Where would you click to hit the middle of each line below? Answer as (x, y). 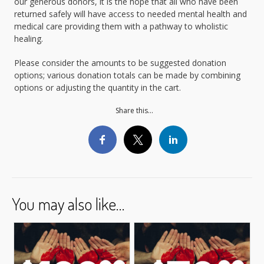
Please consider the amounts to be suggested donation (121, 62)
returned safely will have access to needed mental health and (131, 14)
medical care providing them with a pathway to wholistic (121, 26)
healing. (29, 38)
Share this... (135, 110)
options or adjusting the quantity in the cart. (98, 87)
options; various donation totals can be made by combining (128, 75)
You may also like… (68, 204)
